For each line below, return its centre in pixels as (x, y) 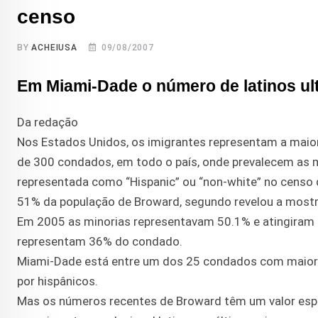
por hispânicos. (57, 281)
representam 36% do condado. (100, 242)
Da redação (48, 122)
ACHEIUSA (54, 48)
